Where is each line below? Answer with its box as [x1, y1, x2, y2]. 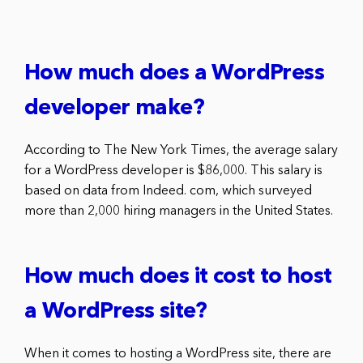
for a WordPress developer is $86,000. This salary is [24, 164, 322, 177]
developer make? [24, 97, 204, 120]
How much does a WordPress [24, 62, 324, 85]
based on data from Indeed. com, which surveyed [24, 184, 312, 198]
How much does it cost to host [24, 266, 332, 288]
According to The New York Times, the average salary [24, 143, 338, 157]
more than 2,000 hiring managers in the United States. [24, 204, 333, 218]
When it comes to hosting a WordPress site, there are [24, 347, 331, 361]
